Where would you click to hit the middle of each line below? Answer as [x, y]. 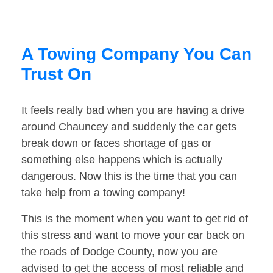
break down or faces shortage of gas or [116, 144]
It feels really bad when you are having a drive [133, 111]
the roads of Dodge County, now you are [119, 252]
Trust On [56, 74]
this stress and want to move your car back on [133, 236]
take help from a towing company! [103, 193]
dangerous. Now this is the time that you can [129, 176]
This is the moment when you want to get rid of [135, 219]
